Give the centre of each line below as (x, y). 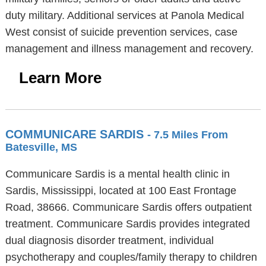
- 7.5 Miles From (187, 135)
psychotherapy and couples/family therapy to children (131, 257)
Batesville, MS (41, 147)
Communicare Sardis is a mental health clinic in (117, 174)
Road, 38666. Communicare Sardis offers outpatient (128, 207)
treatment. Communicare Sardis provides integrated (127, 224)
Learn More (60, 78)
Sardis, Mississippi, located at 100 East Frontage (121, 191)
